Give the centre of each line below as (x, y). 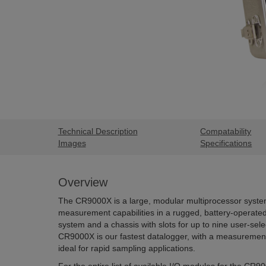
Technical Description (98, 131)
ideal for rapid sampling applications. (126, 248)
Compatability (226, 131)
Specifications (226, 143)
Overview (83, 182)
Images (72, 143)
